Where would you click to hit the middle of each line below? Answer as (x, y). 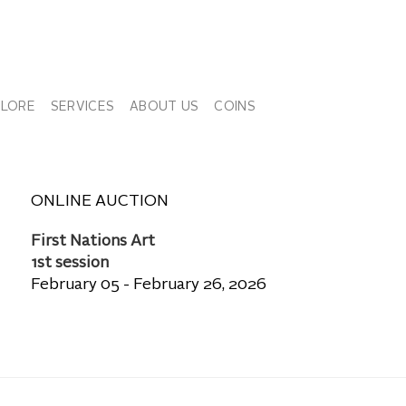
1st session (70, 263)
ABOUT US (164, 107)
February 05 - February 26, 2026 (149, 285)
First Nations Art (93, 242)
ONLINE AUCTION (100, 202)
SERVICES (82, 107)
